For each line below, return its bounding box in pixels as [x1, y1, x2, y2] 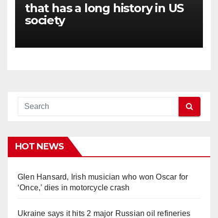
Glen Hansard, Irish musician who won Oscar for [18, 172, 188, 181]
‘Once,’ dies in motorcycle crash [18, 183, 130, 192]
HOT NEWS [15, 141, 64, 152]
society [25, 13, 65, 27]
